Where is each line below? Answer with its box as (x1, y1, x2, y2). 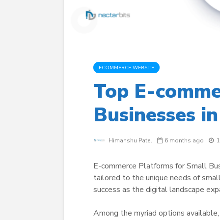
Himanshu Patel (107, 137, 152, 145)
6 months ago (165, 137, 204, 145)
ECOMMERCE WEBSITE (99, 64, 154, 71)
